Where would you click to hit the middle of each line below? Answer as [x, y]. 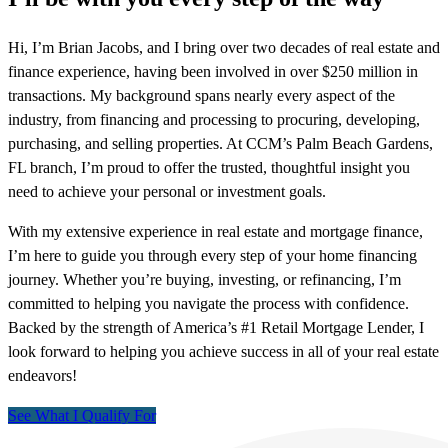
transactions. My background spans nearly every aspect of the [201, 96]
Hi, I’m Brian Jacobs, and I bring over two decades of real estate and [224, 48]
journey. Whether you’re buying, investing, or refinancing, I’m [204, 280]
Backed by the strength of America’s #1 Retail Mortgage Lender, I [216, 328]
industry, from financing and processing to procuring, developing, [214, 120]
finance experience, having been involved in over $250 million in [213, 72]
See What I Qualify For [82, 416]
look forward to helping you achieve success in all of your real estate [223, 352]
